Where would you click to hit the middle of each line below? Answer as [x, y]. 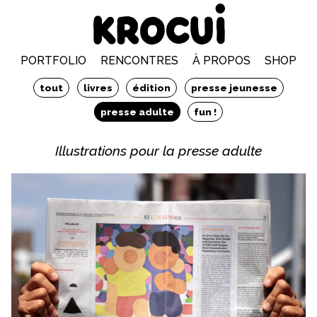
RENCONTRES [139, 60]
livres [98, 88]
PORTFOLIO [53, 60]
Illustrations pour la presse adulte [158, 150]
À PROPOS [221, 60]
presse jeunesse [235, 88]
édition [152, 88]
